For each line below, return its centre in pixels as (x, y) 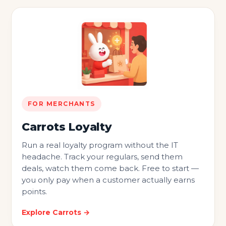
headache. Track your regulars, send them (102, 156)
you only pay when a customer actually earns (108, 180)
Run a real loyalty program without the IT (100, 145)
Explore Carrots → (56, 212)
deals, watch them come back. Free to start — (110, 168)
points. (34, 191)
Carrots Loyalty (67, 127)
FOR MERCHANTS (62, 103)
